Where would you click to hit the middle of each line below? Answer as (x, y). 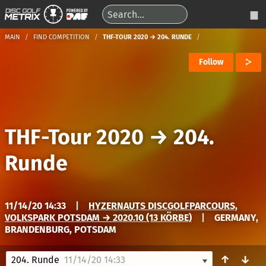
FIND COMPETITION (61, 37)
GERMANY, (236, 218)
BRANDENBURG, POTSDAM (61, 229)
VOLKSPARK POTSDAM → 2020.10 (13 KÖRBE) (98, 218)
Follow (211, 62)
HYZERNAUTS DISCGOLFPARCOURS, (163, 206)
